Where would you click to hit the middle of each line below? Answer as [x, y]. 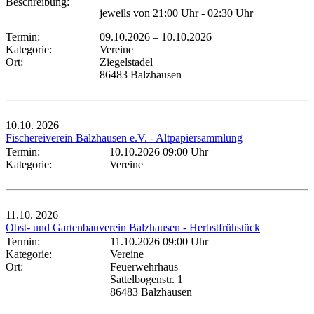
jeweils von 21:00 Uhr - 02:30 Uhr [176, 13]
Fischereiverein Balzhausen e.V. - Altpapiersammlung [124, 137]
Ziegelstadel [126, 62]
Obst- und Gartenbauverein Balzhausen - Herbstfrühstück [133, 227]
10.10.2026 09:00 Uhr [159, 151]
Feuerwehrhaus [144, 266]
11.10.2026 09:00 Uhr [159, 241]
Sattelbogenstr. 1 [146, 279]
